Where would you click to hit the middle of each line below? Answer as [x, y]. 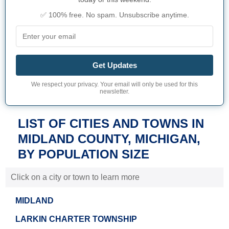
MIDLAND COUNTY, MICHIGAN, [109, 139]
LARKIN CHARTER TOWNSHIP [76, 219]
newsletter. [114, 91]
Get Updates [114, 65]
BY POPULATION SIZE [84, 154]
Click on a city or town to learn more [75, 177]
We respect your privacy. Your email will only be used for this [114, 84]
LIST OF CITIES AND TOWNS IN [111, 123]
